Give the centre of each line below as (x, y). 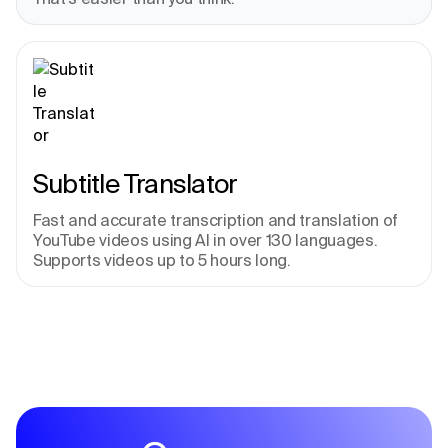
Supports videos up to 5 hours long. (162, 260)
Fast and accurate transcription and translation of (215, 220)
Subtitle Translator (135, 184)
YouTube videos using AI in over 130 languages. (205, 240)
